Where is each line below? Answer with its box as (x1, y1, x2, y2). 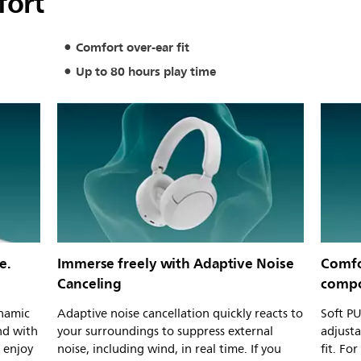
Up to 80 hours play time (75, 60, 216, 82)
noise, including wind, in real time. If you (57, 338, 281, 359)
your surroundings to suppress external (57, 321, 273, 342)
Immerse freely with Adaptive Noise (57, 251, 294, 276)
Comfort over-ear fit (75, 37, 189, 58)
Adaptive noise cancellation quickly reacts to (57, 303, 303, 324)
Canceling (57, 271, 122, 296)
